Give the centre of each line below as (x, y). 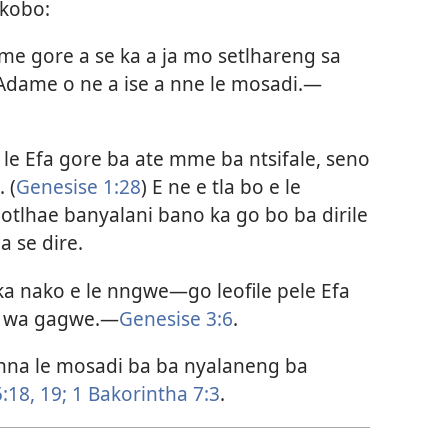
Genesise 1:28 (78, 187)
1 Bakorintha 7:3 (143, 393)
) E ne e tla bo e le (220, 187)
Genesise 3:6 (175, 318)
